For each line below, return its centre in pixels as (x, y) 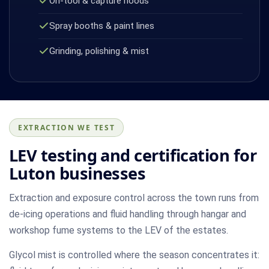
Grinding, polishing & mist (99, 51)
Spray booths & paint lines (101, 26)
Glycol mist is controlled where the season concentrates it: (134, 255)
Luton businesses (77, 173)
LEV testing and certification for (133, 155)
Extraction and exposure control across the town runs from (134, 198)
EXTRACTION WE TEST (67, 127)
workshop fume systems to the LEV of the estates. (119, 230)
